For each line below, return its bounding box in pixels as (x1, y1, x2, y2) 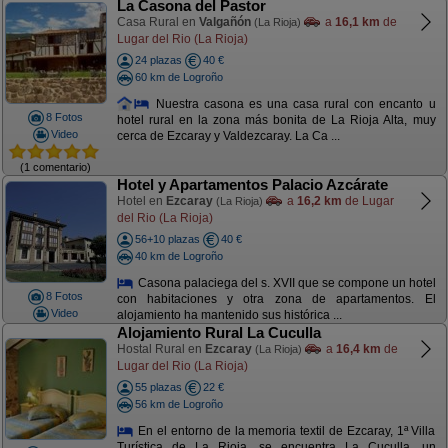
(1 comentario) (20, 160, 91, 173)
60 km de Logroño (134, 70, 223, 83)
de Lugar (341, 194, 394, 208)
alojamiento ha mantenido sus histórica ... (116, 308, 342, 323)
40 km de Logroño (134, 249, 223, 262)
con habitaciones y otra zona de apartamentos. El (116, 292, 436, 307)
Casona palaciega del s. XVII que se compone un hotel (134, 275, 436, 290)
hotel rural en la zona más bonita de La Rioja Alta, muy (116, 113, 436, 128)
